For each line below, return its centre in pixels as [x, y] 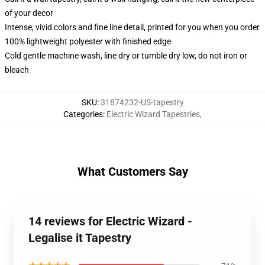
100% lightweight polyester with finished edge [88, 41]
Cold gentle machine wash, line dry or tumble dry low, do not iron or [126, 56]
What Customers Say [132, 172]
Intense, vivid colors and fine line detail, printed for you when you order [132, 27]
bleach [17, 70]
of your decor [29, 13]
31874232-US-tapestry [142, 102]
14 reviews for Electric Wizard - [110, 221]
